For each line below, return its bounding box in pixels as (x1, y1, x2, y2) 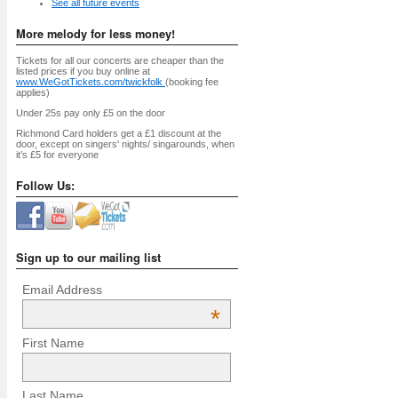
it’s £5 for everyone (16, 149, 99, 161)
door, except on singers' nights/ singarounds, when (16, 139, 235, 150)
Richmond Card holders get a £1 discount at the (16, 128, 221, 139)
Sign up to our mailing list (16, 250, 161, 267)
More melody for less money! (16, 26, 175, 43)
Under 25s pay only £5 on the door (16, 107, 165, 119)
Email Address (22, 283, 103, 298)
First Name (22, 335, 85, 350)
